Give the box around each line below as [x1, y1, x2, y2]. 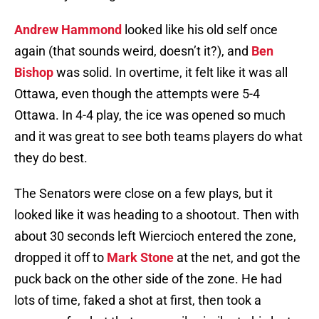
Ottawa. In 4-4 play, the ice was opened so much [14, 108, 286, 123]
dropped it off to [14, 250, 107, 266]
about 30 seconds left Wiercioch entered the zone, [14, 229, 296, 244]
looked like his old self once [122, 22, 278, 38]
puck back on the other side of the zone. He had [14, 271, 282, 287]
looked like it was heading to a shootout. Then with [14, 207, 299, 223]
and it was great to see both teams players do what [14, 129, 303, 145]
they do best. [14, 150, 88, 166]
